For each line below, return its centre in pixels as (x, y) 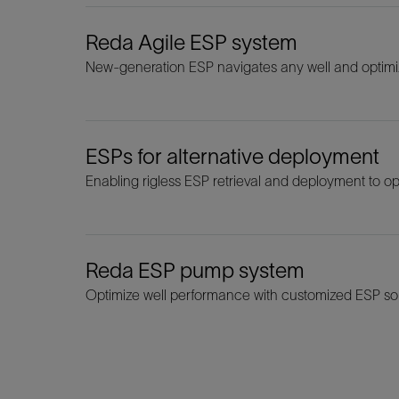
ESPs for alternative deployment (232, 156)
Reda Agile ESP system (191, 42)
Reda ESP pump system (195, 270)
